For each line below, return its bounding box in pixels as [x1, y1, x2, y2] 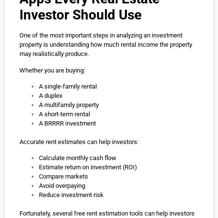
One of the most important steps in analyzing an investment [19, 32, 182, 39]
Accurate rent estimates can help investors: [19, 138, 139, 145]
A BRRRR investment [39, 120, 96, 127]
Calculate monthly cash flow [39, 154, 116, 162]
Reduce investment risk [39, 191, 104, 199]
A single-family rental [39, 83, 97, 90]
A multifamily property [39, 101, 99, 109]
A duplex [39, 92, 62, 99]
